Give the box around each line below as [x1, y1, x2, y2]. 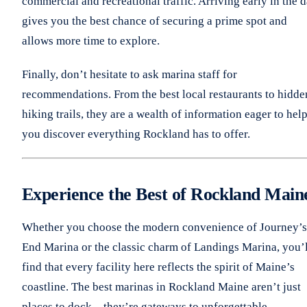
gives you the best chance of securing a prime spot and [22, 14, 287, 27]
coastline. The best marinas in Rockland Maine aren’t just [22, 280, 301, 293]
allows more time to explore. [22, 34, 160, 47]
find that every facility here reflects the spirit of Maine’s [22, 260, 295, 273]
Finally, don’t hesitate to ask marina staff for [22, 67, 237, 81]
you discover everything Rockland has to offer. [22, 127, 250, 140]
